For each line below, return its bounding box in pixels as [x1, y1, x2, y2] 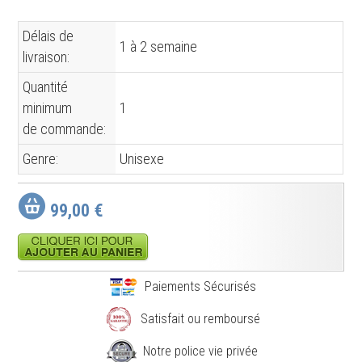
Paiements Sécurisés [145, 279, 257, 295]
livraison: [23, 48, 70, 65]
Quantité [23, 78, 69, 95]
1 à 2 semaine [120, 38, 198, 55]
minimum [23, 99, 73, 116]
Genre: [23, 150, 59, 167]
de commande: [23, 120, 107, 137]
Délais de [23, 27, 74, 44]
